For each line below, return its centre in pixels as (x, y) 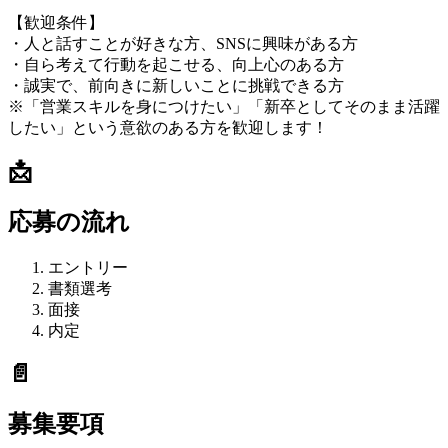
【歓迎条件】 (56, 22)
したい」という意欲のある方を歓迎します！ (168, 127)
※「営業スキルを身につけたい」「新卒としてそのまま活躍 (224, 106)
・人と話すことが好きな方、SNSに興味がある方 (183, 43)
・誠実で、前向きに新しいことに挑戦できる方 (176, 85)
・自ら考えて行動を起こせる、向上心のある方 (176, 64)
